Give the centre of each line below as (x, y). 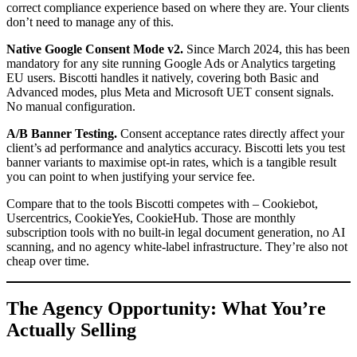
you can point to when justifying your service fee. (131, 176)
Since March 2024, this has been (267, 49)
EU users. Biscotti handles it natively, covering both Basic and (163, 77)
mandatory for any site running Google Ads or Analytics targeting (171, 63)
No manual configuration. (71, 106)
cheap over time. (48, 261)
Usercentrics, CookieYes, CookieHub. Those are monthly (151, 218)
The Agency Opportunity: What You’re (166, 309)
